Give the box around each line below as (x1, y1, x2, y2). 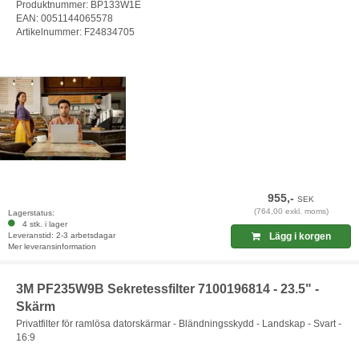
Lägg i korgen (266, 230, 331, 242)
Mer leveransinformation (8, 241, 96, 251)
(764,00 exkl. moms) (253, 206, 329, 216)
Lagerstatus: (8, 208, 54, 217)
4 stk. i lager (18, 219, 67, 228)
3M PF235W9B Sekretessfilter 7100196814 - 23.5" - (16, 281, 319, 296)
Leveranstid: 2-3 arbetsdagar (8, 230, 115, 240)
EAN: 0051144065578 (16, 13, 113, 25)
